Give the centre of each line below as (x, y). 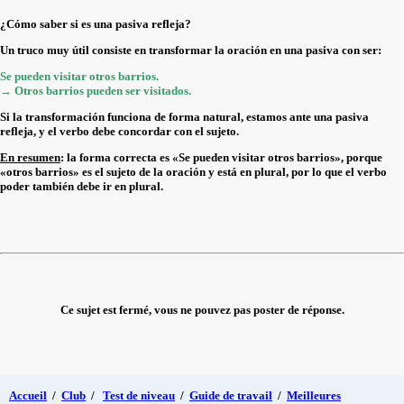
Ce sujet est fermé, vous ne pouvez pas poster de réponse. (202, 310)
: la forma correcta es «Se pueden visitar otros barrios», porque (221, 157)
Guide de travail (231, 395)
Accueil (28, 395)
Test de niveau (139, 395)
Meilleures (314, 395)
